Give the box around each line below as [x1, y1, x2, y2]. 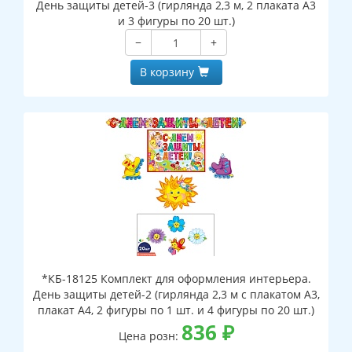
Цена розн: [118, 328, 181, 344]
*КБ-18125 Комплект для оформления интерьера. [41, 271, 311, 287]
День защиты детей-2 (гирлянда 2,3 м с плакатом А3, [32, 287, 320, 302]
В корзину [139, 64, 194, 80]
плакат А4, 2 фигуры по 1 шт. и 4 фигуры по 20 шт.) [38, 302, 314, 318]
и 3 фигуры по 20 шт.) [117, 13, 235, 29]
